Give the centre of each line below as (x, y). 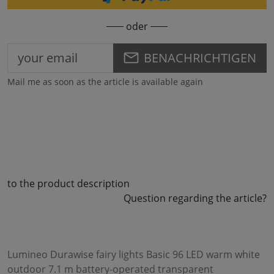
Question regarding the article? (195, 198)
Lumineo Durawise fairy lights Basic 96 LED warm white (134, 254)
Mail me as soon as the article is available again (105, 81)
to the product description (68, 183)
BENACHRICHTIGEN (200, 57)
